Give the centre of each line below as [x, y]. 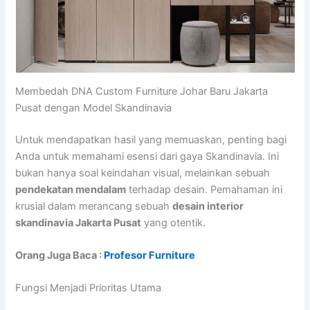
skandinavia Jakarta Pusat [79, 222]
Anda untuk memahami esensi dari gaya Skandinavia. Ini [147, 156]
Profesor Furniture [150, 255]
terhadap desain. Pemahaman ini [204, 189]
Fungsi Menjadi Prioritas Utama [89, 288]
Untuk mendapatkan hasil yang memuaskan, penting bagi [151, 139]
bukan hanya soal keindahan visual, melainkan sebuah [143, 173]
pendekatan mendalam [71, 189]
